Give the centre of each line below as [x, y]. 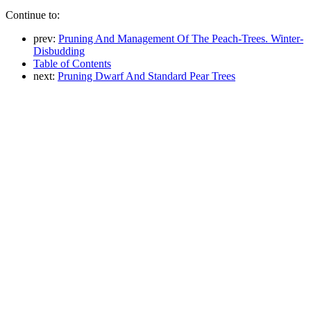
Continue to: [33, 15]
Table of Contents [72, 63]
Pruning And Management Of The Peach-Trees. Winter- [181, 38]
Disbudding [59, 51]
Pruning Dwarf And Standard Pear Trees [146, 76]
